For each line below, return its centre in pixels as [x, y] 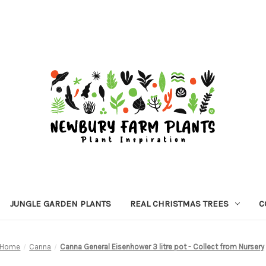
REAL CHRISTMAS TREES [179, 203]
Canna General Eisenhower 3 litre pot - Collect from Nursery [162, 246]
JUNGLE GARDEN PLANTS [61, 203]
